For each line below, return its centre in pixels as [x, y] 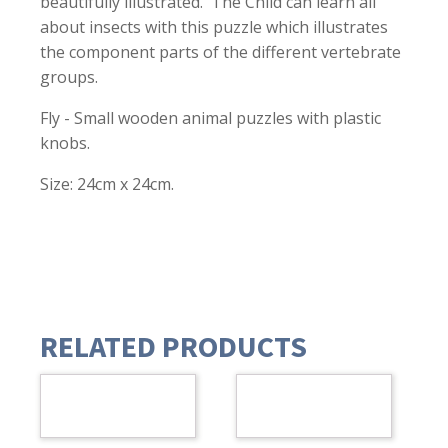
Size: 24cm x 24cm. [107, 183]
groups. [69, 76]
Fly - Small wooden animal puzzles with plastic [210, 117]
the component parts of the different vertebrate [220, 51]
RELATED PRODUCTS [173, 345]
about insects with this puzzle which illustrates [214, 26]
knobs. [65, 142]
